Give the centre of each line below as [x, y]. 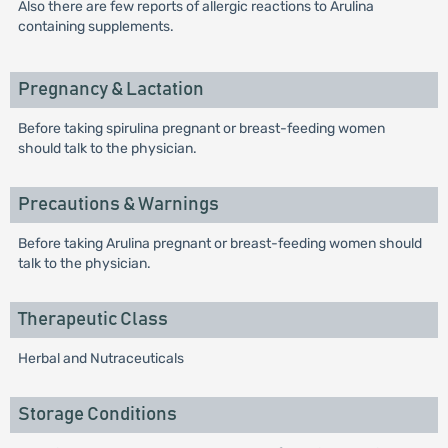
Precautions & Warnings [118, 204]
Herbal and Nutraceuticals [100, 358]
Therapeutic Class [92, 319]
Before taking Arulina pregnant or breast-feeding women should [219, 243]
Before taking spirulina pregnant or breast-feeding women [201, 128]
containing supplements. [95, 26]
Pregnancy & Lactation [110, 89]
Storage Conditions [97, 414]
